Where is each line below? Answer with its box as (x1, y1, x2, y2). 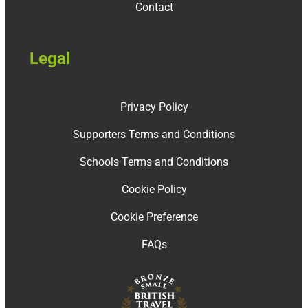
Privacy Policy (120, 100, 188, 113)
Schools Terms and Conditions (80, 155, 228, 168)
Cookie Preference (110, 210, 198, 223)
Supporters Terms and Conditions (73, 127, 235, 141)
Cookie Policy (121, 182, 187, 196)
